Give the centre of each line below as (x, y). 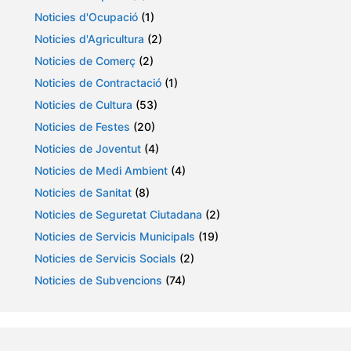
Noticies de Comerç (85, 61)
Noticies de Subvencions (98, 280)
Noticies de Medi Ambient (101, 171)
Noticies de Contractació (98, 83)
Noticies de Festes (82, 127)
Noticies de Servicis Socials (105, 259)
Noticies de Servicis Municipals (115, 237)
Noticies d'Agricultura (89, 39)
